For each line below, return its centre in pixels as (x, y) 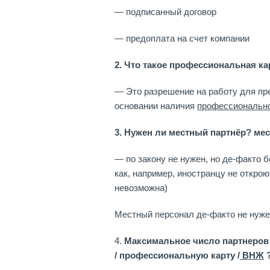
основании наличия (156, 106)
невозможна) (141, 188)
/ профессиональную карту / (177, 255)
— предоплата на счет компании (182, 38)
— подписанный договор (165, 12)
